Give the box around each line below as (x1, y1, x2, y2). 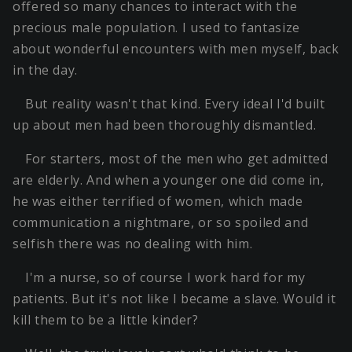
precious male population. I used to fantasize (13, 19, 300, 37)
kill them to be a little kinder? (13, 311, 199, 329)
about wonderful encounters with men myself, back (13, 40, 339, 58)
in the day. (13, 61, 79, 79)
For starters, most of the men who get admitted (25, 150, 328, 168)
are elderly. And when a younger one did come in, (13, 171, 324, 189)
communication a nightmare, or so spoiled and (13, 214, 309, 232)
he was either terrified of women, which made (13, 192, 303, 211)
